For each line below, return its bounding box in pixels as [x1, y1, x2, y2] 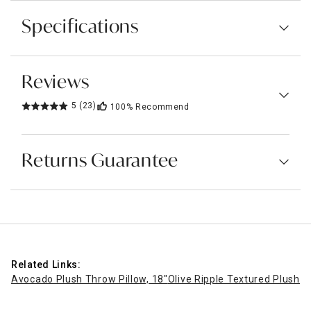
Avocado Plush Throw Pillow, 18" [11, 273, 168, 285]
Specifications [22, 18, 139, 37]
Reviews [22, 74, 90, 92]
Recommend [135, 101, 190, 112]
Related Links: [11, 258, 81, 270]
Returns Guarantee [22, 152, 179, 171]
